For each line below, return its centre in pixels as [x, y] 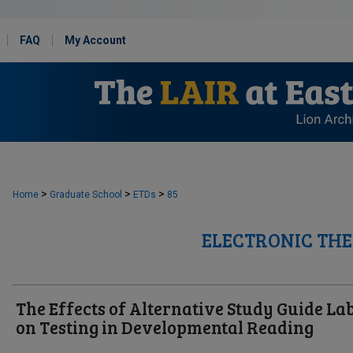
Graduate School [86, 195]
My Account [95, 40]
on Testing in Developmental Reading [165, 327]
